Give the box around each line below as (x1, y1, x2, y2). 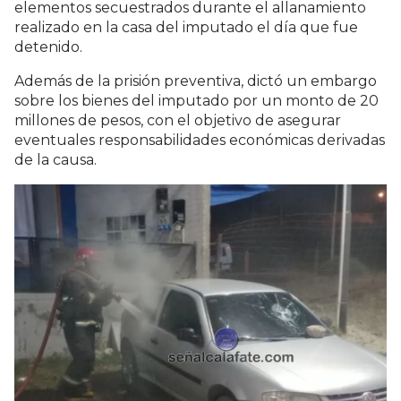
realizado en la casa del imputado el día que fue (14, 19, 358, 37)
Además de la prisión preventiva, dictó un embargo (14, 73, 377, 90)
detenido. (14, 38, 82, 56)
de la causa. (14, 151, 97, 169)
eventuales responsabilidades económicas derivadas (14, 132, 385, 149)
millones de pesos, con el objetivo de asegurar (14, 112, 341, 130)
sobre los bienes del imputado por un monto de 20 (14, 92, 379, 110)
